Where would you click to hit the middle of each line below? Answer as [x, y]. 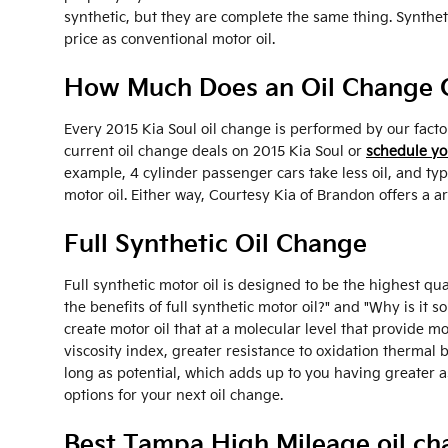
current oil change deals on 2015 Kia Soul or [215, 152]
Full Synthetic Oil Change [215, 245]
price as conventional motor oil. [169, 40]
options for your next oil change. [173, 396]
